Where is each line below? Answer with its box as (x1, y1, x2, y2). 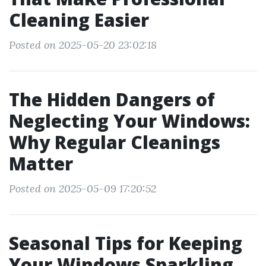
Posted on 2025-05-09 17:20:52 (9, 182, 156, 195)
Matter (9, 151, 73, 176)
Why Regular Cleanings (9, 130, 220, 154)
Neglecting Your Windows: (9, 109, 250, 133)
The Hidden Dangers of (9, 87, 215, 112)
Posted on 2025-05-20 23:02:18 (9, 38, 157, 52)
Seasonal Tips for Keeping (9, 231, 242, 255)
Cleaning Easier (9, 8, 149, 32)
